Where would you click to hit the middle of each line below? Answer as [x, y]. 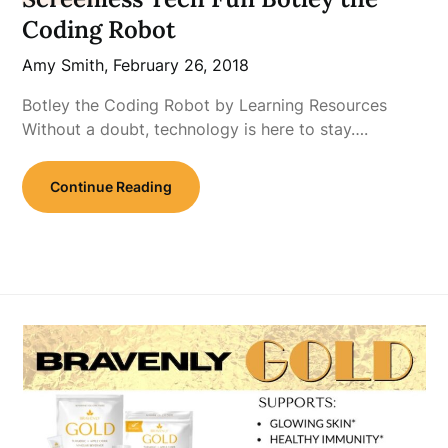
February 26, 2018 [181, 65]
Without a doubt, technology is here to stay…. [195, 129]
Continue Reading [111, 186]
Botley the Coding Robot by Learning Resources [205, 105]
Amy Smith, [68, 65]
